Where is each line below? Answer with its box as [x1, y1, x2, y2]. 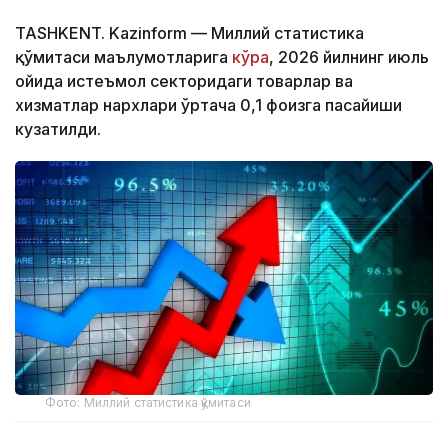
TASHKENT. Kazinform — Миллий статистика [15, 22, 364, 43]
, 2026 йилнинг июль [269, 46, 429, 67]
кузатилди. [15, 118, 101, 139]
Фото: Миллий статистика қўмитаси [45, 395, 251, 411]
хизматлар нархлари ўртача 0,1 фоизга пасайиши [15, 94, 402, 115]
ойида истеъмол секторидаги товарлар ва [15, 70, 353, 91]
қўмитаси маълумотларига [15, 46, 232, 67]
